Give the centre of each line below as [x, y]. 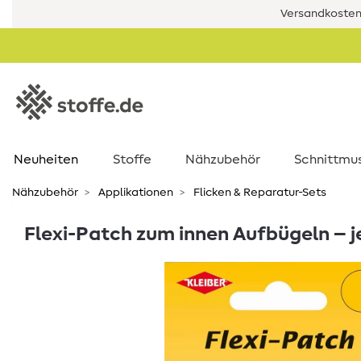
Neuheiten [46, 160]
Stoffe [132, 160]
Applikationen [135, 193]
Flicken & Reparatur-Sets [259, 193]
